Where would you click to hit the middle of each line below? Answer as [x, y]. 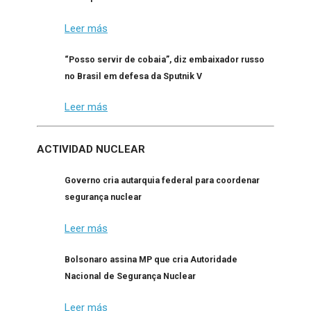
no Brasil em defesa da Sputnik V [133, 76]
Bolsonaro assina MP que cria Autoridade [151, 259]
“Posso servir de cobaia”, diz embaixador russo [165, 59]
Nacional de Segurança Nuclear [130, 276]
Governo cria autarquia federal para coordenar [162, 180]
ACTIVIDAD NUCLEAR [91, 150]
